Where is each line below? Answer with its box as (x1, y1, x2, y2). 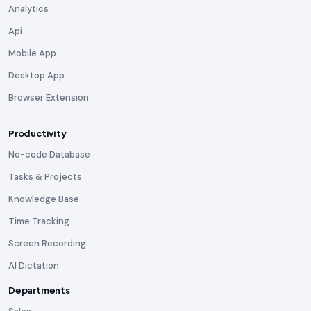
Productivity (8, 128, 67, 140)
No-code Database (8, 149, 90, 161)
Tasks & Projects (8, 171, 82, 183)
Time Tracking (8, 215, 69, 228)
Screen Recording (8, 237, 86, 250)
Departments (8, 285, 70, 296)
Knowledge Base (8, 193, 79, 205)
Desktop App (8, 69, 65, 82)
